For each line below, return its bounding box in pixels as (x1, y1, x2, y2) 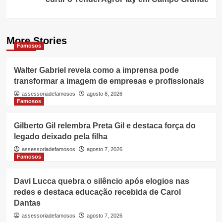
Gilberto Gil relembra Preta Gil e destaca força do (13, 121, 196, 130)
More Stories (6, 35, 67, 46)
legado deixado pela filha (13, 132, 108, 141)
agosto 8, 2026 (86, 90, 122, 97)
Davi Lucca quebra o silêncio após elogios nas (13, 176, 189, 185)
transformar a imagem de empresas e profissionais (13, 76, 204, 85)
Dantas (13, 198, 41, 207)
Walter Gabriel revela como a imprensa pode (13, 65, 179, 74)
